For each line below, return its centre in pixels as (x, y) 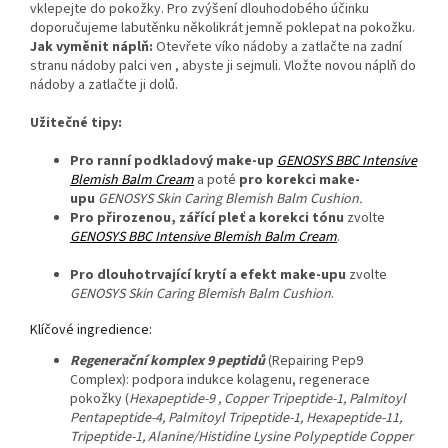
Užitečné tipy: (76, 123)
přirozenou (134, 218)
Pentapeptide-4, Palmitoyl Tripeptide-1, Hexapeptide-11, (236, 418)
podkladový (173, 161)
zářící (197, 218)
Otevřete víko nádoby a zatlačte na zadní (277, 47)
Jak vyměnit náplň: (91, 47)
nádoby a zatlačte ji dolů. (104, 85)
